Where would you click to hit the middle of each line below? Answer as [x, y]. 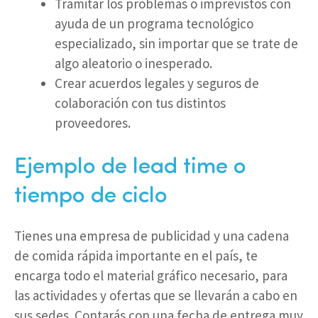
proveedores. [93, 123]
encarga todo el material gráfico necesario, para [151, 275]
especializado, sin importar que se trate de [176, 44]
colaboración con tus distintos [140, 103]
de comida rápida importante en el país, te [136, 255]
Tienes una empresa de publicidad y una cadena [152, 235]
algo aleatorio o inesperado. [133, 64]
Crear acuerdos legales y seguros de [157, 83]
